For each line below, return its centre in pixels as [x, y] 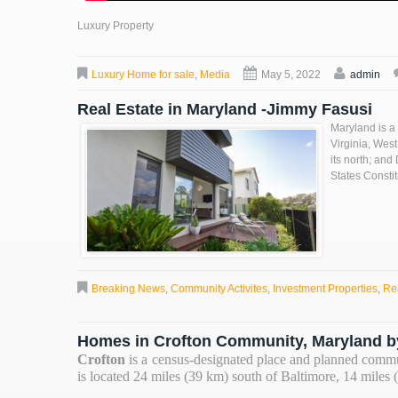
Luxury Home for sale [143, 74]
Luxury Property [115, 25]
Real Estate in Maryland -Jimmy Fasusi [225, 109]
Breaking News [128, 289]
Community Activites [219, 289]
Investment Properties [325, 289]
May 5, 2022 [291, 74]
